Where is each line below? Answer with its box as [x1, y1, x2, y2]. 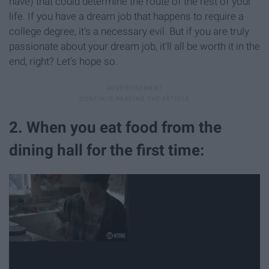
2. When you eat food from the [9, 118, 222, 137]
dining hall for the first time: [9, 141, 204, 160]
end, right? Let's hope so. [9, 55, 118, 68]
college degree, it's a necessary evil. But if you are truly [9, 25, 249, 38]
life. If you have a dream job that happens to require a [9, 10, 244, 23]
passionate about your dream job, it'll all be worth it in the [9, 40, 260, 53]
